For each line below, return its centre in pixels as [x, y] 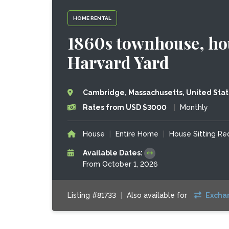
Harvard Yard [118, 62]
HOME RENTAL [92, 18]
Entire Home [137, 134]
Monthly [194, 107]
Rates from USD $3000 [124, 107]
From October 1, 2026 [120, 164]
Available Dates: [113, 153]
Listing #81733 [91, 195]
